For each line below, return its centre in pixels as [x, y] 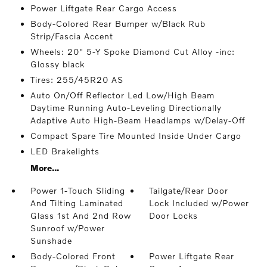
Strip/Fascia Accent [72, 36]
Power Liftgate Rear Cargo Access [103, 8]
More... [44, 168]
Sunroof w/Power [67, 228]
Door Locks [174, 215]
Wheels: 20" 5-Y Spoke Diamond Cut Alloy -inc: [132, 52]
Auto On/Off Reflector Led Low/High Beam [122, 95]
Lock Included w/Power [199, 203]
